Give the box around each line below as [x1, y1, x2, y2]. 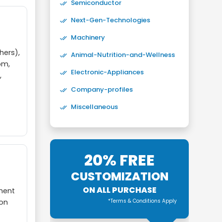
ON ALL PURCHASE [82, 184, 157, 196]
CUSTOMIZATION [70, 168, 168, 184]
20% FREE [84, 150, 155, 171]
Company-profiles [71, 85, 133, 94]
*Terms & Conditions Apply [108, 197, 177, 205]
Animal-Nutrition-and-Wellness [71, 50, 175, 59]
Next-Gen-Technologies [71, 15, 150, 25]
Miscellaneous [71, 102, 118, 111]
